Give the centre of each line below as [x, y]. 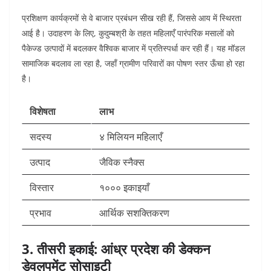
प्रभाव [41, 213]
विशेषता [43, 112]
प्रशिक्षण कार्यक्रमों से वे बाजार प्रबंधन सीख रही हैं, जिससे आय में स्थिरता [132, 18]
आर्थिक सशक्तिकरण [134, 213]
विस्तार [42, 188]
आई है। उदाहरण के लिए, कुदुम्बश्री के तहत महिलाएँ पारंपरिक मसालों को [128, 33]
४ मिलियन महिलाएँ [131, 137]
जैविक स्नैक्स [122, 162]
